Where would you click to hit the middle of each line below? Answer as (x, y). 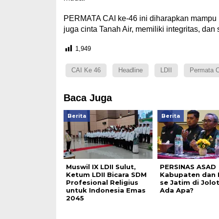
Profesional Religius (102, 182)
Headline (130, 70)
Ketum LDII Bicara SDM (106, 174)
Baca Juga (88, 98)
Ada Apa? (176, 190)
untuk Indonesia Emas (106, 190)
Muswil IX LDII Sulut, (101, 166)
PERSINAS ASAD (188, 166)
